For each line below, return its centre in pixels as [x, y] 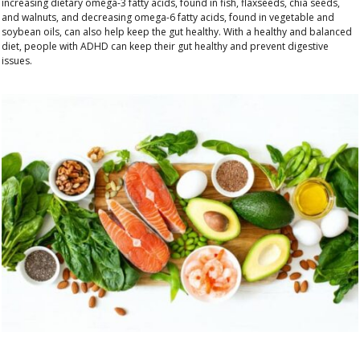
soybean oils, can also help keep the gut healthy [110, 32]
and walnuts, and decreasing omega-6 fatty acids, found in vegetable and [168, 18]
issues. [17, 61]
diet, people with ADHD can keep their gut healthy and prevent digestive [165, 47]
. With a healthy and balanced [285, 32]
